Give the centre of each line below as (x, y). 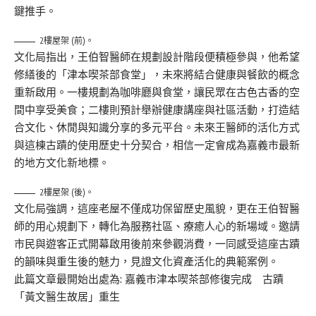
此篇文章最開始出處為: (69, 279)
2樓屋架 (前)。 (67, 41)
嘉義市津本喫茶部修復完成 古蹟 (204, 279)
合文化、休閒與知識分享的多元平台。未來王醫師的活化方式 (157, 128)
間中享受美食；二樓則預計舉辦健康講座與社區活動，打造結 (157, 110)
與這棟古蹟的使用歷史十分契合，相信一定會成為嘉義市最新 (157, 145)
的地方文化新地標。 (62, 163)
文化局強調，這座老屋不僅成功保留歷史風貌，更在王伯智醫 (157, 209)
